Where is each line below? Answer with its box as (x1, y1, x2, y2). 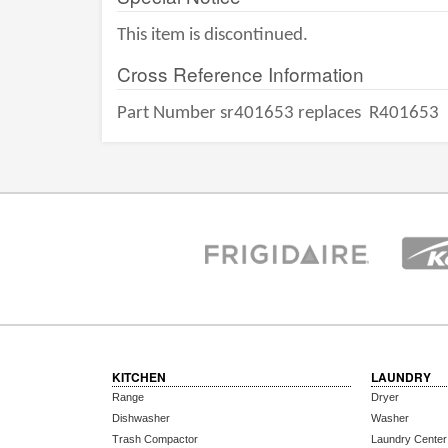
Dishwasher (112, 412, 170, 424)
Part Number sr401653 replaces (117, 104, 365, 123)
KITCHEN (112, 368, 166, 386)
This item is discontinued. (117, 26, 308, 45)
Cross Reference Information (117, 60, 364, 87)
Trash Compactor (112, 433, 198, 445)
